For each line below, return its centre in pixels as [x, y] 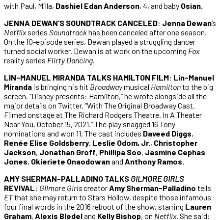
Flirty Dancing [70, 60]
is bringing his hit [62, 86]
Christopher [176, 142]
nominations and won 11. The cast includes [73, 133]
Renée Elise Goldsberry [46, 142]
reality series [26, 60]
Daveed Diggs [167, 133]
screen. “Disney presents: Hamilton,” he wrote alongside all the [105, 96]
